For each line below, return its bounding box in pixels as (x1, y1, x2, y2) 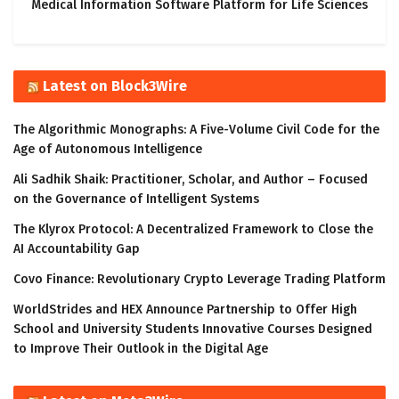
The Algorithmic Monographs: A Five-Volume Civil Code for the (13, 122, 379, 138)
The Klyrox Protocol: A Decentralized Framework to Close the (13, 222, 373, 238)
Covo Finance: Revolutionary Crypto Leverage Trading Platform (13, 272, 386, 288)
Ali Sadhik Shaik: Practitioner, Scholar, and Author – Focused (13, 172, 368, 188)
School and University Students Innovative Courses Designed (13, 322, 372, 338)
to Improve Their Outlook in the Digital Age (13, 341, 268, 357)
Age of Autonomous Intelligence (13, 142, 202, 158)
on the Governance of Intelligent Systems (13, 191, 259, 208)
